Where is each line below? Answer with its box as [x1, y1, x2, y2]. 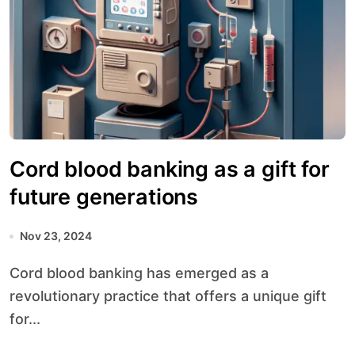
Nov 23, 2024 [20, 229, 92, 242]
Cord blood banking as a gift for [10, 156, 330, 182]
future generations [10, 184, 199, 210]
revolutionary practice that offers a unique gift [10, 288, 326, 304]
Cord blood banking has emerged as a [10, 265, 20, 281]
